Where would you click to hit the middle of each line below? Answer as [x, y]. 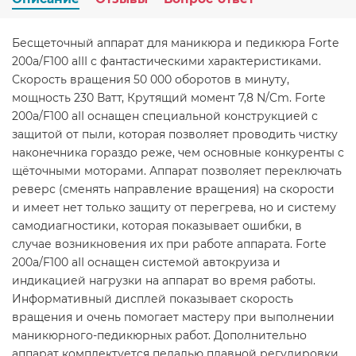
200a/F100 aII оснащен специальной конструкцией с [165, 116]
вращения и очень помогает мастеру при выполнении [173, 317]
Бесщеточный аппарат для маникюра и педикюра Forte [175, 43]
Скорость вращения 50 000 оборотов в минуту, [151, 79]
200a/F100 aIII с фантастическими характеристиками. [166, 61]
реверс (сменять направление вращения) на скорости [173, 189]
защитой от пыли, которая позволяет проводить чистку [175, 134]
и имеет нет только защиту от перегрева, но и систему [174, 207]
